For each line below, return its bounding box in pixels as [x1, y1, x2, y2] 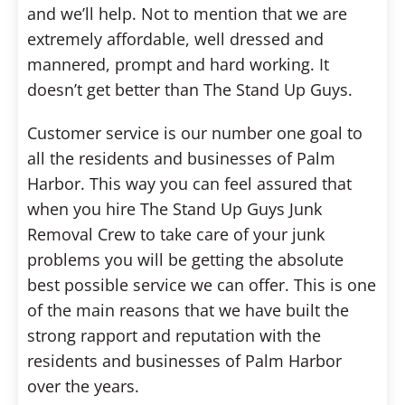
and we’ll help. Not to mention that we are [27, 3, 347, 24]
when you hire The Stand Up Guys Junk [27, 198, 322, 220]
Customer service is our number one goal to [27, 122, 363, 144]
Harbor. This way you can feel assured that [27, 173, 352, 194]
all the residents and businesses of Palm [27, 147, 335, 169]
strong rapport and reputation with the [27, 325, 321, 346]
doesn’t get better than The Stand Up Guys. [27, 79, 353, 100]
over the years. [27, 375, 139, 397]
